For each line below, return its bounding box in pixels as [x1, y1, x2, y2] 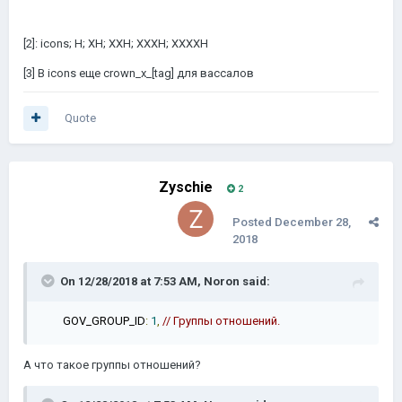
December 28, [275, 215, 351, 229]
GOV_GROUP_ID [55, 314, 145, 328]
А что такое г [23, 358, 96, 371]
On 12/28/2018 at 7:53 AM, [60, 275, 204, 288]
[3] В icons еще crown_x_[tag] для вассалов [23, 66, 254, 80]
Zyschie [159, 179, 213, 196]
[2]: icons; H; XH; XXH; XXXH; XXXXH [23, 37, 208, 50]
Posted [232, 215, 275, 229]
